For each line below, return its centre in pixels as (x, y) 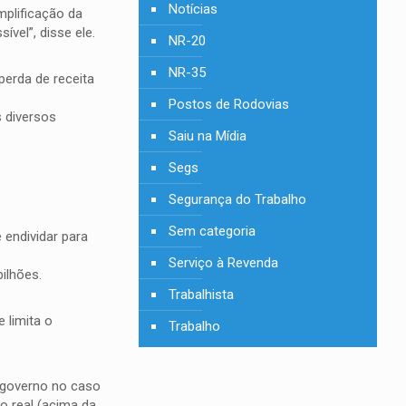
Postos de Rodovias (229, 104)
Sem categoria (213, 231)
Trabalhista (202, 295)
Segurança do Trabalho (238, 199)
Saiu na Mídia (208, 136)
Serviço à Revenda (224, 263)
